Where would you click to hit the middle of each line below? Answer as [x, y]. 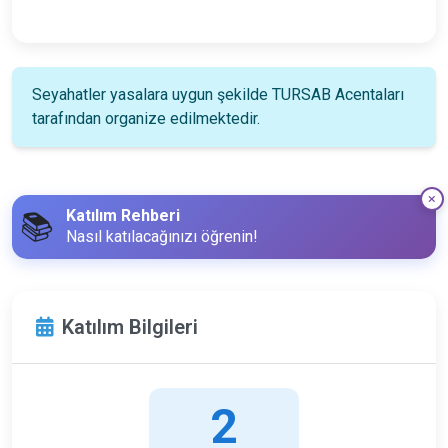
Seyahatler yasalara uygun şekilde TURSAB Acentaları [218, 94]
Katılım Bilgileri [130, 327]
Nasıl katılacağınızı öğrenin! [162, 236]
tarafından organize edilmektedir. [146, 118]
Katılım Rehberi [123, 215]
